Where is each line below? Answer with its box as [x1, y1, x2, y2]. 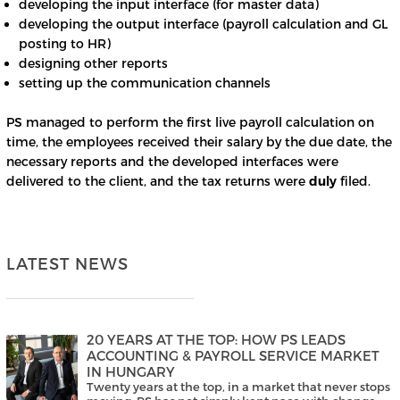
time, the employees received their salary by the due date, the [6, 134, 392, 150]
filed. [337, 173, 371, 189]
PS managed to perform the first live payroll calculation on [6, 114, 374, 130]
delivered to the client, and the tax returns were [6, 173, 309, 189]
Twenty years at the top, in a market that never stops [87, 379, 390, 395]
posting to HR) [19, 36, 111, 52]
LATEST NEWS [6, 254, 129, 273]
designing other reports [19, 55, 168, 71]
